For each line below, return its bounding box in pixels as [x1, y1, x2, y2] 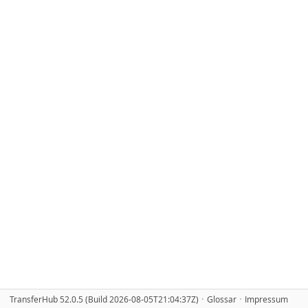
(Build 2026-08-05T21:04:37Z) [85, 294, 199, 305]
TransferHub [10, 294, 58, 305]
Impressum [245, 294, 289, 305]
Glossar [207, 294, 237, 305]
